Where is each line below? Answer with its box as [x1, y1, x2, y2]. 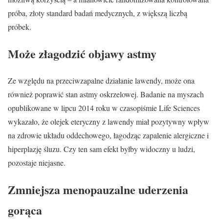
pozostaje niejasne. [8, 157, 66, 168]
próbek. [8, 22, 31, 32]
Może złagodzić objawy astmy [8, 45, 156, 63]
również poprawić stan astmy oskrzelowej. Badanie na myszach [8, 89, 204, 100]
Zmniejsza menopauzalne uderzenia [8, 181, 188, 198]
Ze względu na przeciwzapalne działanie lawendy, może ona [8, 75, 195, 86]
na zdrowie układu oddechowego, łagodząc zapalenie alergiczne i [8, 130, 209, 141]
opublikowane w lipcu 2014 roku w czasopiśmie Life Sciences [8, 103, 200, 113]
